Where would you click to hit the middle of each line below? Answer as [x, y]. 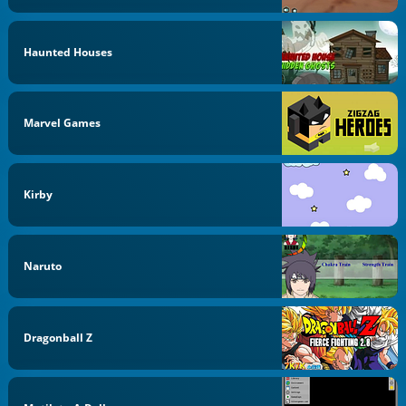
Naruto [43, 266]
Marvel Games [63, 123]
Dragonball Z [58, 337]
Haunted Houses [68, 52]
